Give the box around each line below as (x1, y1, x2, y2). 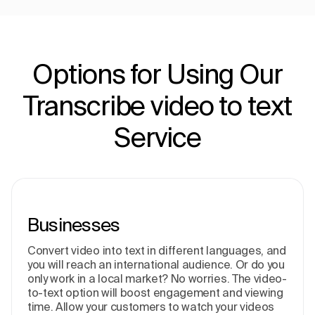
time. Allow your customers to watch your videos (27, 300, 274, 314)
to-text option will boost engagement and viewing (27, 286, 283, 300)
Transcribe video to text (22, 90, 292, 121)
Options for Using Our (32, 58, 283, 89)
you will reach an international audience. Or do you (27, 258, 285, 271)
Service (113, 122, 201, 153)
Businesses (27, 214, 120, 236)
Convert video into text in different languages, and (27, 244, 286, 257)
